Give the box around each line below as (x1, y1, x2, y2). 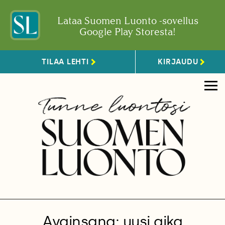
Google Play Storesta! (79, 26, 176, 38)
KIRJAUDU (158, 57, 198, 66)
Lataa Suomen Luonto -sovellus (57, 15, 198, 27)
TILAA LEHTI (42, 57, 89, 66)
